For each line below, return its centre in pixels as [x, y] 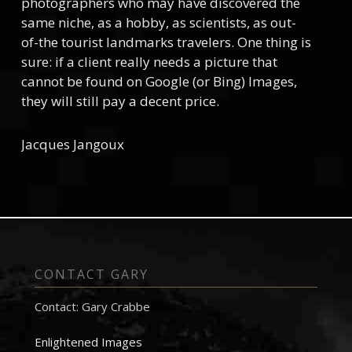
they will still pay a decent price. [120, 101]
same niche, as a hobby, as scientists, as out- [158, 22]
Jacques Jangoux [72, 144]
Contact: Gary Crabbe [93, 306]
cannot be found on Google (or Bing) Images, [159, 81]
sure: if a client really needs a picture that [149, 62]
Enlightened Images [89, 342]
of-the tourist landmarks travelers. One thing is [166, 42]
